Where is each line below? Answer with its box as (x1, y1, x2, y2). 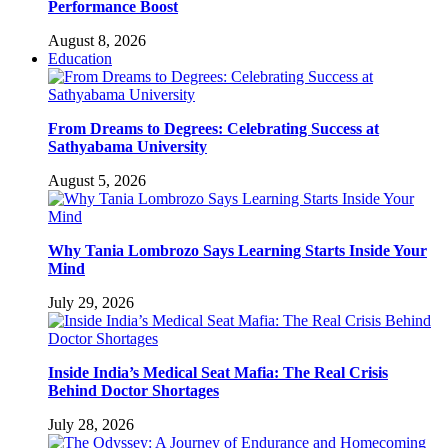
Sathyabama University (48, 137, 207, 155)
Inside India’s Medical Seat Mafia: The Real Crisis (48, 363, 388, 381)
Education (48, 49, 112, 67)
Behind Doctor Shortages (48, 381, 219, 399)
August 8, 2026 (48, 31, 146, 49)
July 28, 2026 (48, 415, 134, 433)
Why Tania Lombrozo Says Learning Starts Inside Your (48, 241, 427, 259)
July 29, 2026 (48, 293, 134, 311)
